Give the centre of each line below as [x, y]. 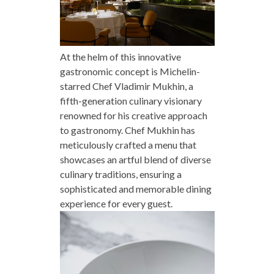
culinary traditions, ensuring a [120, 174]
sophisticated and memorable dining [135, 188]
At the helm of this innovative [120, 56]
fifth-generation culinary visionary [131, 100]
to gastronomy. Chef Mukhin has [127, 130]
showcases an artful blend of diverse [135, 159]
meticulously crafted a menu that [128, 144]
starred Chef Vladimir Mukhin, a [126, 86]
